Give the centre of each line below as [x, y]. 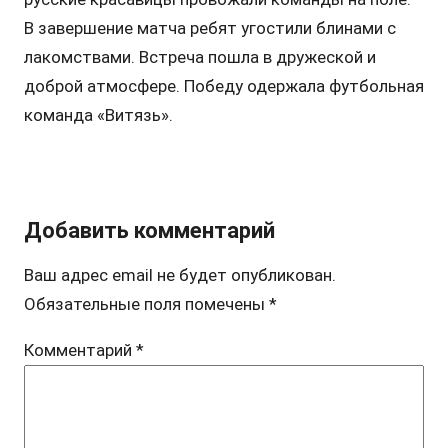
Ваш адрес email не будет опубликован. [179, 274]
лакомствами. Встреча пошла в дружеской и [199, 56]
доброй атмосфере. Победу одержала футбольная [223, 85]
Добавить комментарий [149, 230]
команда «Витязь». [98, 114]
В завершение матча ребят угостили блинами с [209, 27]
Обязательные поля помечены [146, 303]
